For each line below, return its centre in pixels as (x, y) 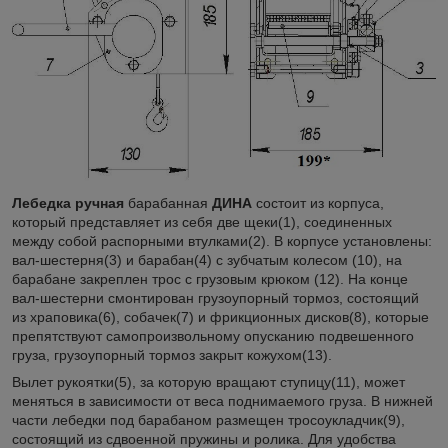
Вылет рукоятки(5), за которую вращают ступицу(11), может (208, 381)
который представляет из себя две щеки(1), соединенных (202, 221)
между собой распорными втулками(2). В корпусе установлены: (222, 240)
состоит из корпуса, (318, 202)
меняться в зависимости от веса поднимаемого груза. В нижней (222, 400)
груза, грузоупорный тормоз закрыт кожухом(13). (172, 354)
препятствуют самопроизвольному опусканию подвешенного (213, 335)
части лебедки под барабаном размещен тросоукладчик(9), (208, 419)
